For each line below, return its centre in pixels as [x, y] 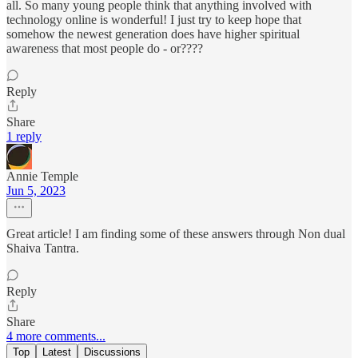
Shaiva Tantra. [43, 248]
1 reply [24, 136]
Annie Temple [42, 176]
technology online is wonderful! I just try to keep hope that [154, 19]
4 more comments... [56, 336]
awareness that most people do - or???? [105, 48]
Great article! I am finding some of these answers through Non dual [176, 233]
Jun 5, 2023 [36, 190]
